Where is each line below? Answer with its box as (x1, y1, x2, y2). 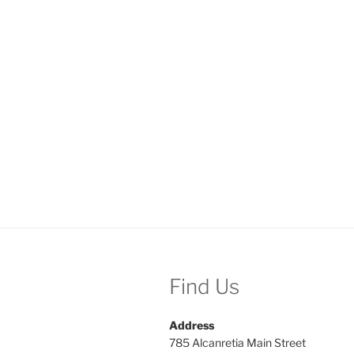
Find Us (169, 274, 239, 299)
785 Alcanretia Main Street (169, 335, 306, 349)
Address (169, 318, 214, 332)
